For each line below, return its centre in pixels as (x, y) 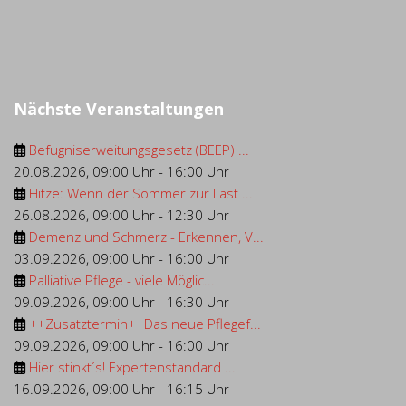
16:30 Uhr (198, 302)
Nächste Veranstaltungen (119, 109)
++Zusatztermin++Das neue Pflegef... (145, 324)
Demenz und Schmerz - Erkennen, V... (146, 237)
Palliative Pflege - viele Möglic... (122, 280)
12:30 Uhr (198, 215)
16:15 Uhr (198, 389)
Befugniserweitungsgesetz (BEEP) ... (139, 150)
